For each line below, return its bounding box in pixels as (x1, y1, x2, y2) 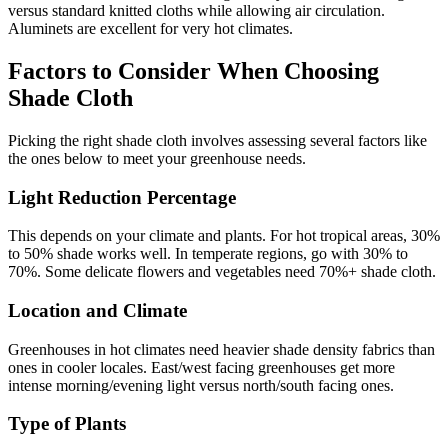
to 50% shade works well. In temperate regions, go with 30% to (8, 245, 408, 263)
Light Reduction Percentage (8, 186, 236, 208)
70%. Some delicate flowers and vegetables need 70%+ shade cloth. (8, 263, 436, 281)
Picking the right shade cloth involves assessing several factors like (8, 131, 427, 149)
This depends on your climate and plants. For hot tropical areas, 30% (8, 227, 440, 245)
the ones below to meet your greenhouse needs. (8, 149, 306, 167)
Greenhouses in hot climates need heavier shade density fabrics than (8, 340, 435, 358)
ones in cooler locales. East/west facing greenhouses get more (8, 358, 395, 376)
